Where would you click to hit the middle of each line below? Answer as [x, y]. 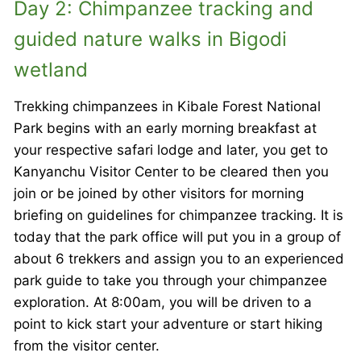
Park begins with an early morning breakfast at [165, 128]
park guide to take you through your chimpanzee [170, 280]
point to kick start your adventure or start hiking [168, 324]
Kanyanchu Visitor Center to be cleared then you [171, 171]
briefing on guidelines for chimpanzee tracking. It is [178, 215]
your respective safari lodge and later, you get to [171, 149]
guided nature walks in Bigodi [150, 39]
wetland [51, 69]
